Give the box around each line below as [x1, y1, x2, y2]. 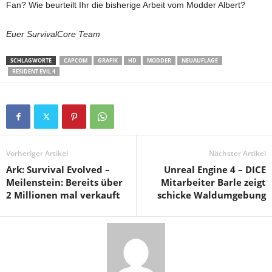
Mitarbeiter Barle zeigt [161, 175, 266, 188]
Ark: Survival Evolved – [6, 163, 110, 175]
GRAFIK [98, 56, 118, 64]
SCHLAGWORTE [10, 56, 52, 64]
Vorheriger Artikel [6, 148, 68, 158]
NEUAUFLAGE [182, 56, 218, 64]
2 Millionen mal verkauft [6, 188, 120, 201]
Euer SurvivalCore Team [6, 29, 100, 39]
